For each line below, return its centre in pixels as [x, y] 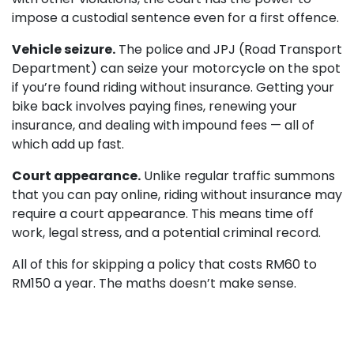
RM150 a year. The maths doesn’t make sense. [154, 283]
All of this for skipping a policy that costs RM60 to [164, 264]
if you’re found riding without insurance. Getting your [173, 87]
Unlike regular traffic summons [238, 175]
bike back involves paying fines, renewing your [154, 106]
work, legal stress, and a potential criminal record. [166, 232]
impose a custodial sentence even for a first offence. [175, 17]
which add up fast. [68, 144]
